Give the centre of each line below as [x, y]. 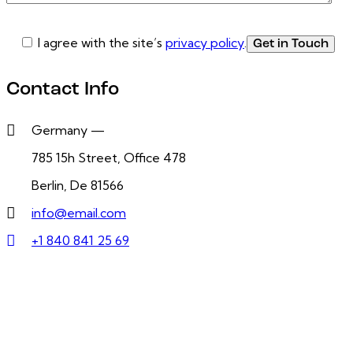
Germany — [68, 130]
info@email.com [79, 212]
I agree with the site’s [102, 42]
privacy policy [205, 42]
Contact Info [63, 90]
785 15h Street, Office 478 [109, 157]
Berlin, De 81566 [78, 185]
